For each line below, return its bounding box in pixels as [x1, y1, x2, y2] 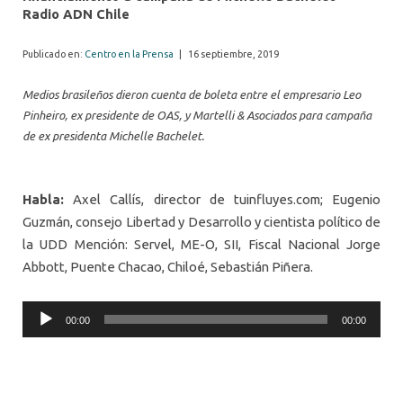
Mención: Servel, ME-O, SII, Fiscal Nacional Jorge [67, 237, 381, 253]
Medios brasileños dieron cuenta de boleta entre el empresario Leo [22, 88, 361, 102]
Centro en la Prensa [85, 48, 174, 59]
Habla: [22, 192, 64, 208]
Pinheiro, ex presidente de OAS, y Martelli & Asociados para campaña [22, 109, 372, 122]
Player [22, 319, 55, 333]
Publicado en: [22, 48, 85, 59]
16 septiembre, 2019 [187, 48, 279, 59]
